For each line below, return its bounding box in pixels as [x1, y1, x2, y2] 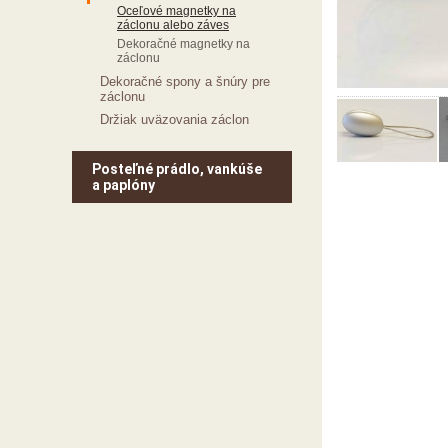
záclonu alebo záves [117, 18, 229, 32]
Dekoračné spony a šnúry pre [100, 74, 270, 89]
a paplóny [92, 177, 155, 193]
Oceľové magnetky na [117, 4, 236, 18]
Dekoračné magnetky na [117, 37, 250, 51]
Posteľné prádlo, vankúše [92, 161, 262, 177]
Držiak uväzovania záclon [100, 112, 249, 127]
